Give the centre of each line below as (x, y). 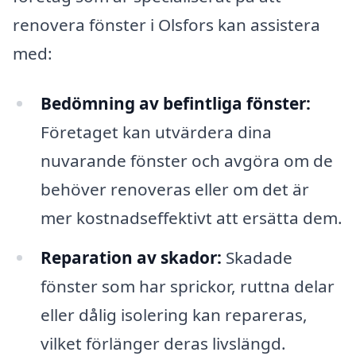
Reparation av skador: (131, 258)
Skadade (257, 258)
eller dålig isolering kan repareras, (174, 315)
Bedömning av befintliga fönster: (175, 104)
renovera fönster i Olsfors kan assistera (166, 24)
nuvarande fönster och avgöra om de (186, 161)
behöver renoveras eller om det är (174, 190)
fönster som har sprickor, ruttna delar (187, 286)
